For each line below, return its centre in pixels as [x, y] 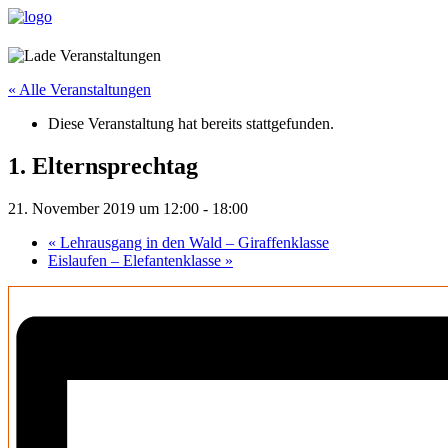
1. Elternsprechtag [103, 166]
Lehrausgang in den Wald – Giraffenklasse [192, 243]
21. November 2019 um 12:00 [103, 209]
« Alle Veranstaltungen [79, 90]
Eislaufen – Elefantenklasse [136, 261]
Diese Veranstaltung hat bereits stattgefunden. [191, 124]
